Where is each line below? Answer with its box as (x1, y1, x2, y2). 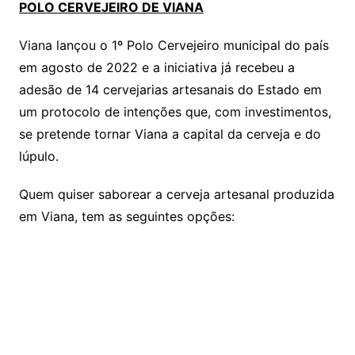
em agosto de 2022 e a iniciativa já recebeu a (18, 59, 295, 76)
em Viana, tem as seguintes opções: (18, 208, 235, 225)
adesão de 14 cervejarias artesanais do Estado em (18, 82, 322, 98)
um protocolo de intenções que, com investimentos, (18, 104, 331, 120)
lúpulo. (18, 148, 59, 165)
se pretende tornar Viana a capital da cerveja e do (18, 126, 321, 143)
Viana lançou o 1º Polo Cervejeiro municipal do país (18, 37, 329, 54)
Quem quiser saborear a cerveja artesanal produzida (18, 186, 334, 203)
